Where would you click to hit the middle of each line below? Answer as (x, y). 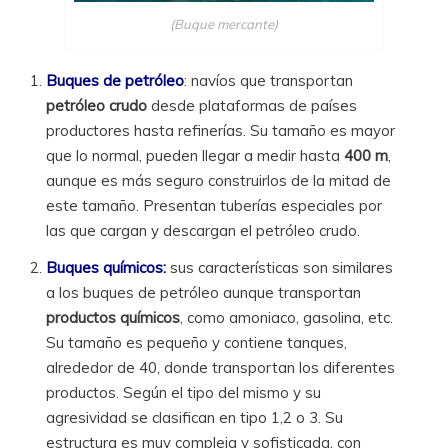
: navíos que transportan (269, 80)
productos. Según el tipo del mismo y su (184, 392)
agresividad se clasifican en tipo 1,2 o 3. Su (195, 417)
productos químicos (113, 317)
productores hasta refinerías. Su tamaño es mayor (221, 130)
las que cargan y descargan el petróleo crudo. (203, 230)
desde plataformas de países (252, 105)
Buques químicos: (106, 267)
